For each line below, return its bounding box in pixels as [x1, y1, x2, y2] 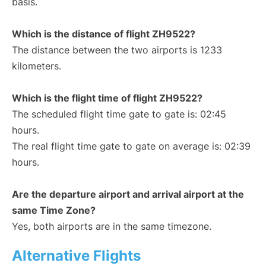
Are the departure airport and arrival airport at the [12, 188, 244, 201]
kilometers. [12, 60, 61, 72]
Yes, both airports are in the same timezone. [12, 220, 211, 233]
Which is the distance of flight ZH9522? [12, 28, 195, 40]
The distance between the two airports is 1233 [12, 44, 222, 56]
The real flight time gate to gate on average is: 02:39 [12, 140, 251, 153]
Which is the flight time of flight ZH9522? [12, 92, 202, 104]
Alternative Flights [12, 247, 141, 265]
